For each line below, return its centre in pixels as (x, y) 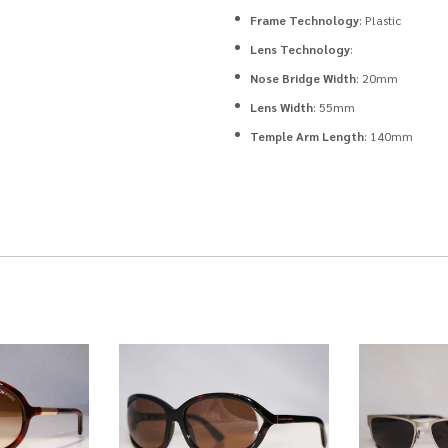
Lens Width (282, 107)
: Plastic (380, 20)
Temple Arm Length (307, 136)
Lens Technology (300, 49)
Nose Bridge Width (303, 78)
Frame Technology (305, 20)
